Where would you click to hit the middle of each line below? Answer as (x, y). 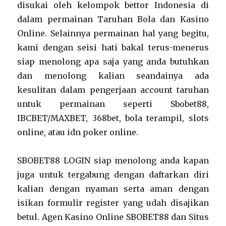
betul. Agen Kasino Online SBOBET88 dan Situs (113, 217)
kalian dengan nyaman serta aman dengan (113, 189)
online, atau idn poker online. (78, 132)
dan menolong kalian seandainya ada (113, 76)
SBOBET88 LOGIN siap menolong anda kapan (113, 160)
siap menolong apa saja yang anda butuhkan (113, 62)
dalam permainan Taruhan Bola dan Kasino (113, 19)
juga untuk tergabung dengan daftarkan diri (113, 175)
